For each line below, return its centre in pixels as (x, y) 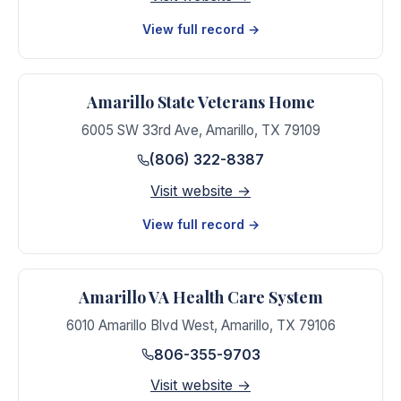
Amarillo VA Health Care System (200, 297)
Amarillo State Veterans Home (200, 102)
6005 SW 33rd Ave (140, 130)
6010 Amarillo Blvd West (140, 325)
